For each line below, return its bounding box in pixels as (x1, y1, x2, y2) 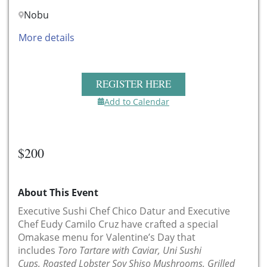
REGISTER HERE (96, 76, 171, 91)
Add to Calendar (104, 95, 169, 107)
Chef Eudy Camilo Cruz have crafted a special (18, 217, 218, 231)
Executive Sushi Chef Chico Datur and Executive (18, 204, 230, 218)
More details (18, 31, 74, 45)
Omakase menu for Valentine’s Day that (18, 230, 195, 244)
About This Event (18, 185, 98, 199)
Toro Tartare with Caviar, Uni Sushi (58, 243, 201, 257)
